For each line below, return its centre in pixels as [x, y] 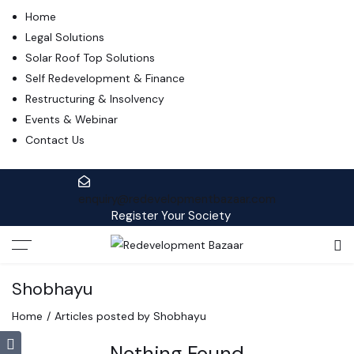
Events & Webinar [72, 119]
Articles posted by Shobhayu [130, 316]
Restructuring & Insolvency [95, 99]
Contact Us [55, 140]
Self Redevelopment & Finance [105, 78]
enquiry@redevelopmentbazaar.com [177, 199]
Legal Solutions [65, 37]
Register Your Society [171, 216]
